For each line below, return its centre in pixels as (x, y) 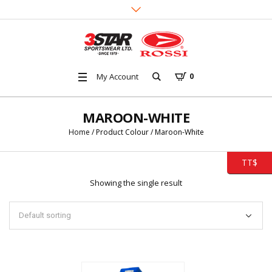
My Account (117, 76)
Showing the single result (136, 182)
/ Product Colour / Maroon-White (147, 132)
